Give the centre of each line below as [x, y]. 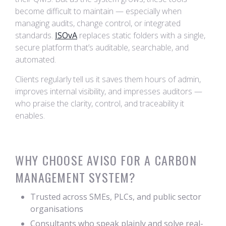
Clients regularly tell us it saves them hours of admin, [108, 79]
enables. [30, 116]
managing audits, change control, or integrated [98, 23]
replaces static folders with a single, [141, 35]
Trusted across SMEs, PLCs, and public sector [116, 197]
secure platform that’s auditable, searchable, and [102, 47]
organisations [57, 209]
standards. [35, 35]
